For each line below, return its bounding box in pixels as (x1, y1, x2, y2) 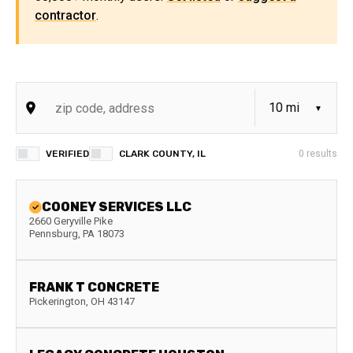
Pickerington (29, 295, 86, 307)
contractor (35, 8, 96, 23)
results (304, 148, 337, 159)
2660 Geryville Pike (29, 215, 113, 227)
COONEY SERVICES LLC (42, 199, 191, 214)
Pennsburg (29, 228, 78, 240)
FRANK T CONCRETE (29, 280, 159, 295)
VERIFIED (46, 148, 89, 159)
